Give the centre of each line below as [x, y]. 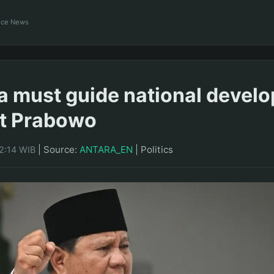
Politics [157, 149]
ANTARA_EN [106, 149]
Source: [61, 149]
